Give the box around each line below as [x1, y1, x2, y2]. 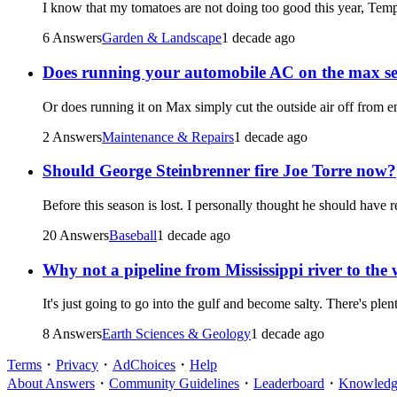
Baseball [109, 228, 157, 243]
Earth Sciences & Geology [102, 326, 251, 342]
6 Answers [43, 30, 102, 46]
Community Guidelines [109, 376, 239, 392]
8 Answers [43, 326, 102, 342]
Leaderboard [253, 376, 324, 392]
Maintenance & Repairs [102, 128, 234, 144]
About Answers [7, 376, 95, 392]
